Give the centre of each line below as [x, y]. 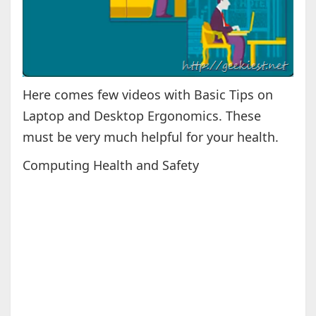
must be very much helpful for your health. [150, 137]
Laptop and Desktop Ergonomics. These [141, 116]
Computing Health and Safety [110, 165]
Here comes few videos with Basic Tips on [147, 95]
